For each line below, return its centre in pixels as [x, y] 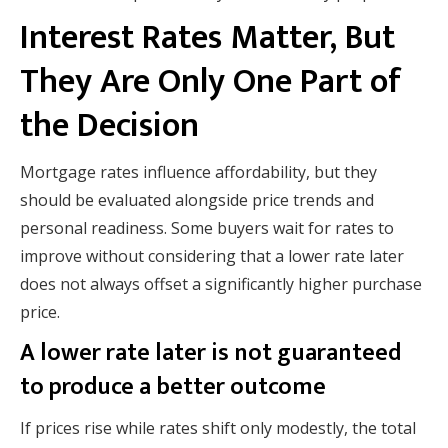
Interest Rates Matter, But [207, 38]
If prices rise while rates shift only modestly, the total [218, 428]
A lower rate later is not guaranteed [210, 353]
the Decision [109, 126]
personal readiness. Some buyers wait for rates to [207, 228]
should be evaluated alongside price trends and [197, 200]
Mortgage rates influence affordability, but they [198, 172]
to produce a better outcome [173, 387]
